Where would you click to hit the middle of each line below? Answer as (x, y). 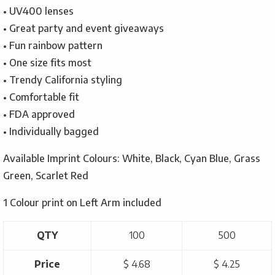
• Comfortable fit (41, 97)
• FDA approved (39, 114)
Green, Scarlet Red (46, 176)
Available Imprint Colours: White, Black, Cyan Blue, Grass (132, 159)
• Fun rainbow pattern (53, 46)
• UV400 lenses (38, 11)
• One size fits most (47, 63)
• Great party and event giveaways (83, 29)
